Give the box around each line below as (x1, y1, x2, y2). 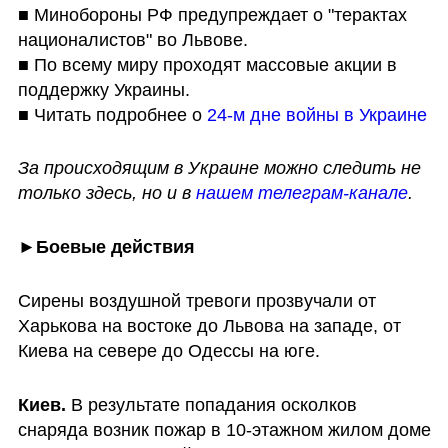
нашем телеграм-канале (195, 183, 408, 204)
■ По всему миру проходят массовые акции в (17, 54, 397, 75)
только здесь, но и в (17, 183, 196, 204)
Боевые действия (35, 237, 195, 258)
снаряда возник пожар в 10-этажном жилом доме (17, 419, 431, 440)
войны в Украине (285, 104, 427, 125)
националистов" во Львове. (17, 29, 248, 50)
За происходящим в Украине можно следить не (17, 158, 421, 179)
